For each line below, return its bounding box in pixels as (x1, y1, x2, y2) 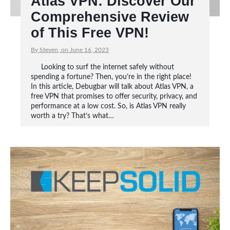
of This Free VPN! (31, 25, 149, 41)
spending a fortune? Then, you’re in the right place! (31, 73, 192, 81)
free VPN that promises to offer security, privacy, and (31, 93, 198, 100)
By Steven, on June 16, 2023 (31, 47, 109, 53)
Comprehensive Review (31, 9, 189, 25)
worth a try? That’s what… (31, 112, 114, 120)
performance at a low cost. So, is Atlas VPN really (31, 103, 186, 110)
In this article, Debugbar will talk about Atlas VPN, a (31, 83, 194, 90)
